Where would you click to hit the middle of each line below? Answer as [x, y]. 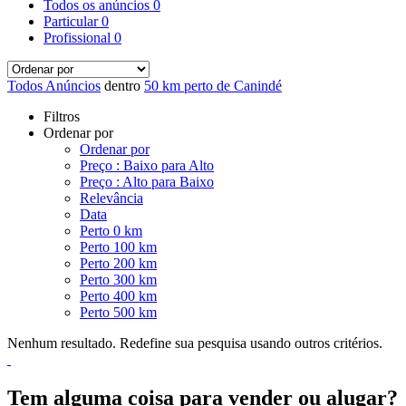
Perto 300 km [118, 280]
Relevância [111, 198]
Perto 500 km [118, 313]
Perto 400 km [118, 296]
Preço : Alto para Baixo [147, 182]
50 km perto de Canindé [213, 86]
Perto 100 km [118, 247]
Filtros [62, 117]
